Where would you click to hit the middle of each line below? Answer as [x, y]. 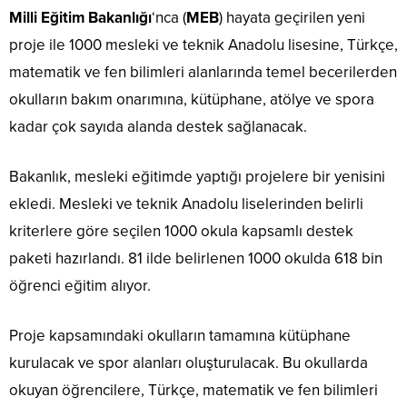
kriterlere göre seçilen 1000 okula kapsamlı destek [181, 232]
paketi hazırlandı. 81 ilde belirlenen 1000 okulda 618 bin [196, 259]
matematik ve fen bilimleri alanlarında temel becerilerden [203, 73]
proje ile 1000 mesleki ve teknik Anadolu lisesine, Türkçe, [203, 45]
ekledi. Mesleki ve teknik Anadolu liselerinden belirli [186, 204]
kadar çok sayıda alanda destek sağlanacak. [158, 127]
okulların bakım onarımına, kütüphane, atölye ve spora [192, 100]
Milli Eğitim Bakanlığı [80, 18]
